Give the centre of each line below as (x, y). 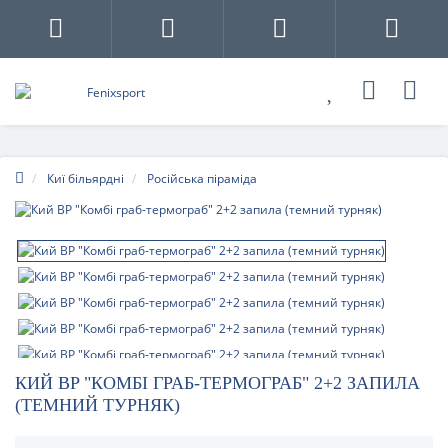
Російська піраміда (202, 178)
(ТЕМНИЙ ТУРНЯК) (97, 405)
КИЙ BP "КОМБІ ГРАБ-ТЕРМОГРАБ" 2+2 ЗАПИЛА (217, 383)
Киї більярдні (85, 178)
